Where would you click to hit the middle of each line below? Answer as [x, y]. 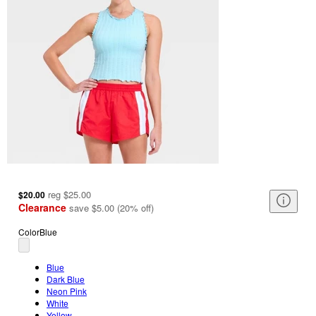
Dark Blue [66, 279]
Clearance [42, 208]
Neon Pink [67, 291]
